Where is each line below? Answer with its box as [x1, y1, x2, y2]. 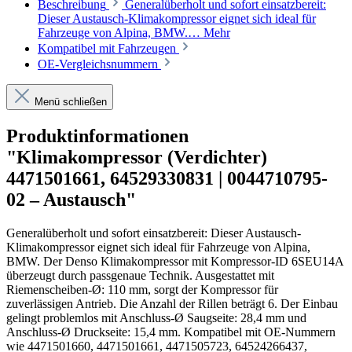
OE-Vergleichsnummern [38, 57, 158, 71]
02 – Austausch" [6, 189, 136, 210]
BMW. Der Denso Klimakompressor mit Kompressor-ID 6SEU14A [6, 254, 343, 268]
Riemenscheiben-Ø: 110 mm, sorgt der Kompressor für [6, 282, 278, 296]
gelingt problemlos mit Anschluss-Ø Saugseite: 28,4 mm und [6, 310, 306, 324]
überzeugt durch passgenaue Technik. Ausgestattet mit [6, 268, 274, 282]
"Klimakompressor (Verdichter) [6, 147, 267, 167]
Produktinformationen [6, 126, 189, 146]
